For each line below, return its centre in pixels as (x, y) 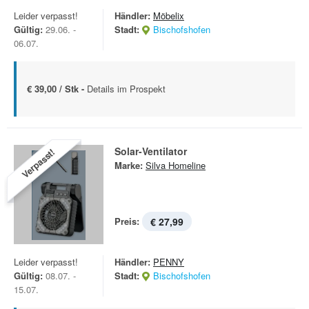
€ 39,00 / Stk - (57, 89)
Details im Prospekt (126, 89)
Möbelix (169, 16)
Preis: (127, 221)
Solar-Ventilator (151, 151)
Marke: (129, 165)
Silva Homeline (176, 165)
